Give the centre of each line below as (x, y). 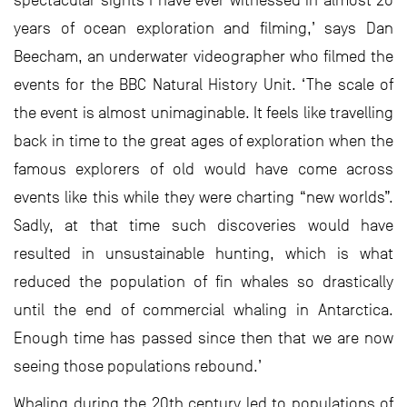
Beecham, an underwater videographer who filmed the (203, 56)
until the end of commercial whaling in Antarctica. (203, 310)
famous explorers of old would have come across (203, 169)
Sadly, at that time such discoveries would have (203, 225)
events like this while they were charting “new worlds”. (203, 197)
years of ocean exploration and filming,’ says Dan (203, 28)
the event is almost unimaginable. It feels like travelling (203, 113)
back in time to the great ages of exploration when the (203, 141)
